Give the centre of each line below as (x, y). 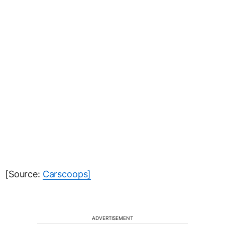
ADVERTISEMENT (113, 218)
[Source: (24, 174)
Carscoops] (67, 174)
